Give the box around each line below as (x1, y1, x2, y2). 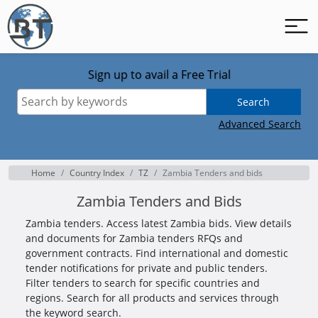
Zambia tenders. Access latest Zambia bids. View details (26, 216, 292, 230)
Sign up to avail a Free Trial (87, 67, 231, 82)
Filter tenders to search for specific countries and (26, 276, 260, 290)
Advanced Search (219, 117, 301, 131)
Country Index (70, 167, 124, 179)
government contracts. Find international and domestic (26, 246, 288, 260)
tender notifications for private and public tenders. (26, 261, 268, 275)
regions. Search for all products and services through (26, 291, 279, 305)
